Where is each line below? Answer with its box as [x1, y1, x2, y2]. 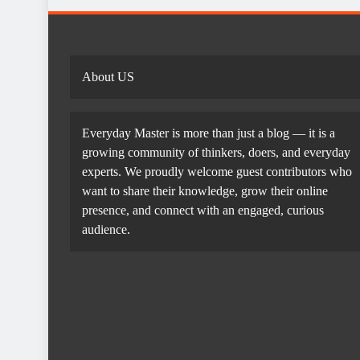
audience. [82, 223, 130, 236]
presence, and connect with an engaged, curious [82, 203, 324, 217]
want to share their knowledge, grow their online [82, 184, 328, 198]
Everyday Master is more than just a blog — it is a [82, 126, 335, 140]
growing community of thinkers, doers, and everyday [82, 145, 350, 159]
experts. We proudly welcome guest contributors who [82, 165, 352, 178]
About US [82, 70, 134, 84]
